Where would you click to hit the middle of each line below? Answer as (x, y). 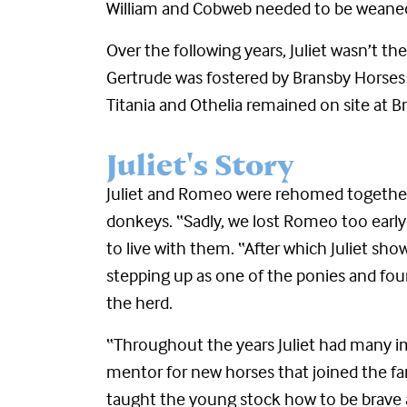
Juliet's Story (200, 165)
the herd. (139, 302)
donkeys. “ (145, 220)
